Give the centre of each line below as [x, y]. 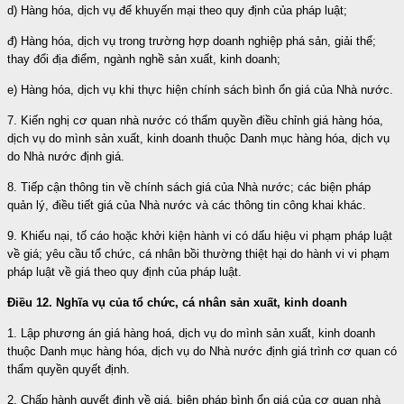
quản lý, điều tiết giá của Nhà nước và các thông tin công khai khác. [187, 205]
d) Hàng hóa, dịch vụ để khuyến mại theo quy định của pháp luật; [177, 10]
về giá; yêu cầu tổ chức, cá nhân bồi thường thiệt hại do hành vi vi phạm [198, 253]
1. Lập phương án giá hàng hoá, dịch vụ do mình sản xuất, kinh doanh [191, 333]
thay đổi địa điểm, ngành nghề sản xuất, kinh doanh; [144, 59]
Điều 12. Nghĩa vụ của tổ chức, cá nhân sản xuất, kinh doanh [179, 302]
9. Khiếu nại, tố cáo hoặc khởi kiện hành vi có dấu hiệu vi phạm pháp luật [200, 235]
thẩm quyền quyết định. [69, 369]
